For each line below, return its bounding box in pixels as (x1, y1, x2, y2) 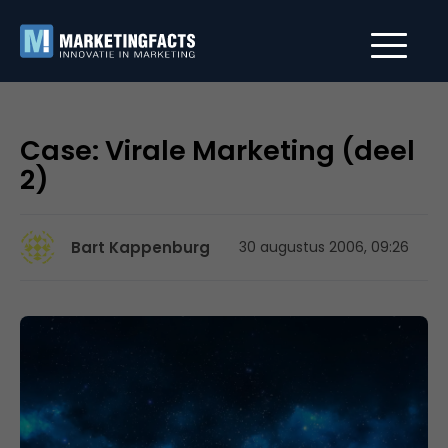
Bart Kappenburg (71, 237, 210, 258)
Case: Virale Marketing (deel (20, 132, 415, 169)
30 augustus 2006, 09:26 (239, 237, 409, 257)
